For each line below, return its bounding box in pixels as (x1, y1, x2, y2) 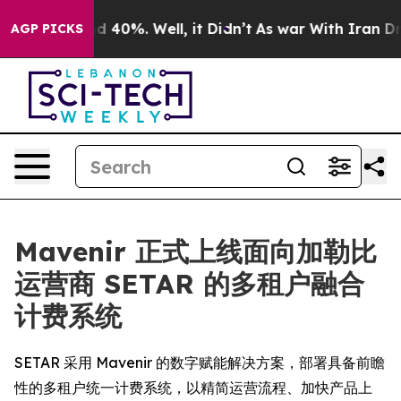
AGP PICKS (11, 21, 83, 37)
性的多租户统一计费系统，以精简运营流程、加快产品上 (14, 379, 372, 397)
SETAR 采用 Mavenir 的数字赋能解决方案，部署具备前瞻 (14, 354, 385, 371)
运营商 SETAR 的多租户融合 (14, 267, 364, 301)
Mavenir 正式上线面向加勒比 (14, 235, 377, 269)
